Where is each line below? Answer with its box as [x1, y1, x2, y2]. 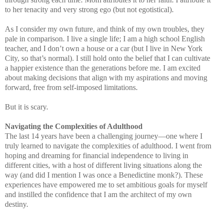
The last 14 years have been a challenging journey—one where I [5, 132, 202, 141]
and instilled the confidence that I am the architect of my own [5, 190, 192, 199]
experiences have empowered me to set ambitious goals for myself [5, 181, 207, 189]
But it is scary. [5, 103, 48, 111]
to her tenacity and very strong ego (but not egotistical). [5, 5, 174, 14]
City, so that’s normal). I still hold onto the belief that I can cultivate [5, 54, 210, 63]
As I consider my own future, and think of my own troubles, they [5, 25, 204, 34]
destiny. [5, 200, 28, 209]
